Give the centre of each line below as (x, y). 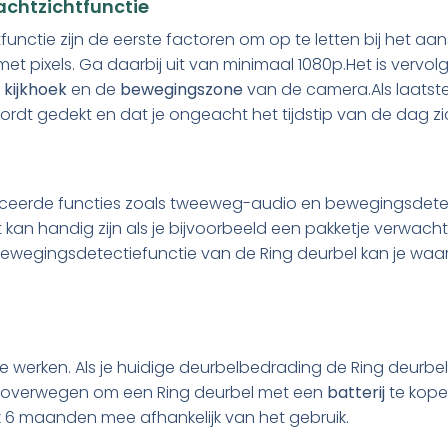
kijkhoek (35, 89)
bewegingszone (181, 89)
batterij (356, 392)
